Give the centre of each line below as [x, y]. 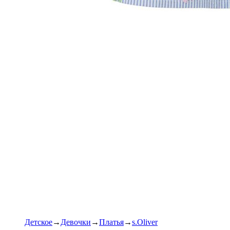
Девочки [76, 222]
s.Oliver [145, 222]
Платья [111, 222]
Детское [39, 222]
